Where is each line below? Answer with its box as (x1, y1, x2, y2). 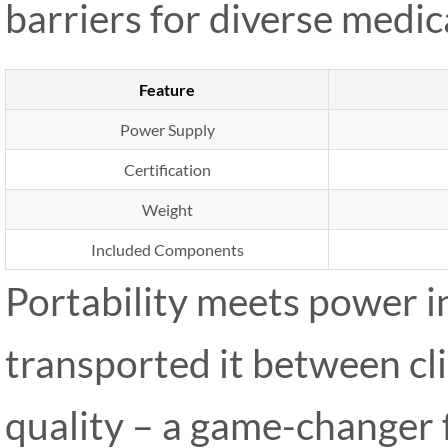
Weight (141, 200, 193, 219)
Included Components (90, 240, 244, 259)
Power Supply (119, 120, 215, 139)
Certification (123, 160, 211, 179)
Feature (139, 80, 195, 99)
